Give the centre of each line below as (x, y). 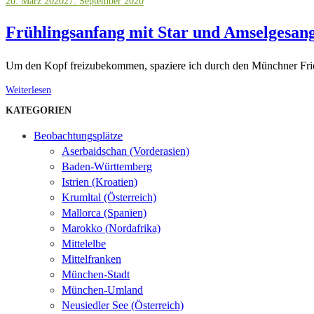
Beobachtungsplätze (78, 136)
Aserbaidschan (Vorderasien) (125, 151)
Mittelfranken (91, 259)
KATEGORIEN (39, 111)
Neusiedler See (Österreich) (123, 306)
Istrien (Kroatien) (100, 182)
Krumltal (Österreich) (109, 198)
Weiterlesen (28, 90)
